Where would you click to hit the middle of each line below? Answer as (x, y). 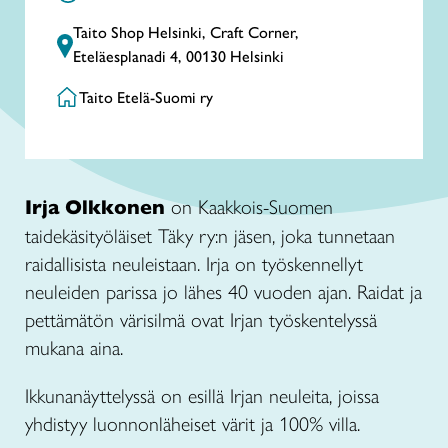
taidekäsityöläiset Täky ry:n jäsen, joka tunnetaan (210, 236)
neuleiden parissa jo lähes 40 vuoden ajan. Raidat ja (223, 292)
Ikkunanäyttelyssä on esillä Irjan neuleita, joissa (202, 396)
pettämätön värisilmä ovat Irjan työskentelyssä (201, 320)
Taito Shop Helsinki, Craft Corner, (186, 32)
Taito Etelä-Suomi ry (146, 97)
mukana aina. (74, 348)
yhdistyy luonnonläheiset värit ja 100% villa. (195, 424)
